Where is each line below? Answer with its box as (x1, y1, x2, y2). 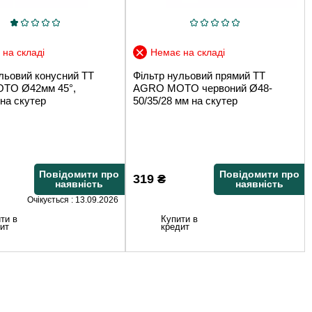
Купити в (160, 214, 198, 224)
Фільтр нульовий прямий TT (132, 69, 265, 81)
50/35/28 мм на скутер (132, 94, 237, 107)
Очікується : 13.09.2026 (26, 194, 118, 205)
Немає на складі (150, 46, 225, 58)
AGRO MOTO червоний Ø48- (132, 81, 272, 94)
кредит (160, 221, 189, 232)
